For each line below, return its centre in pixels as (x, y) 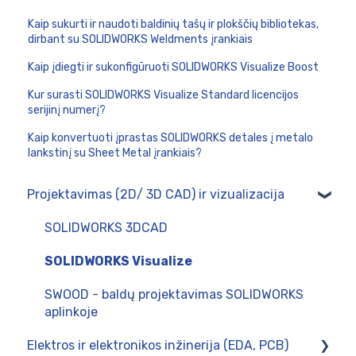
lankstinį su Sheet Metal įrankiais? (115, 153)
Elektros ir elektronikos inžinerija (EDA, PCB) (158, 346)
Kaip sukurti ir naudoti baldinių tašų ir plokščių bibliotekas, (174, 24)
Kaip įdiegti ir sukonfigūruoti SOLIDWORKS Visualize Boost (174, 67)
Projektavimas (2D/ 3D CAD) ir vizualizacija (156, 195)
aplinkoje (71, 312)
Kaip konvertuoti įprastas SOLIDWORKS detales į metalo (171, 137)
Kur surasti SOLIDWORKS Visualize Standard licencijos (164, 95)
